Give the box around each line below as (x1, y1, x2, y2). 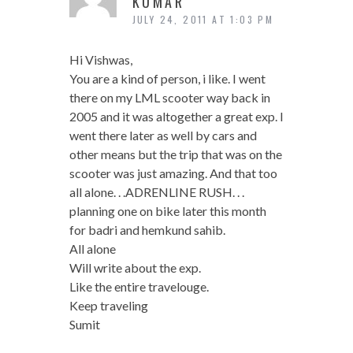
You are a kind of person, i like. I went (69, 71, 266, 87)
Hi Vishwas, (69, 52, 132, 68)
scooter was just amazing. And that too (69, 165, 277, 181)
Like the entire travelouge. (69, 279, 209, 295)
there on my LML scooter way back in (69, 90, 270, 106)
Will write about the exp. (69, 260, 201, 276)
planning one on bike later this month (69, 203, 266, 219)
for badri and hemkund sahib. (69, 222, 225, 238)
